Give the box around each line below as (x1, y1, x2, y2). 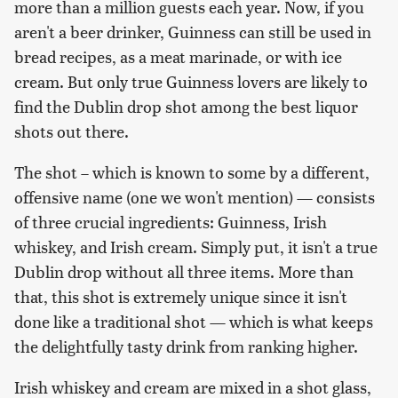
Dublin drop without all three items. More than (14, 260, 354, 283)
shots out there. (14, 120, 129, 143)
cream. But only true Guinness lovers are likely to (14, 70, 368, 93)
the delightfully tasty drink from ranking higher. (14, 335, 358, 358)
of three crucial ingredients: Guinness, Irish (14, 211, 327, 234)
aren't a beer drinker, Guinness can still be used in (14, 20, 371, 44)
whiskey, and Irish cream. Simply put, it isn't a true (14, 235, 378, 259)
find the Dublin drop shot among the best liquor (14, 95, 358, 118)
